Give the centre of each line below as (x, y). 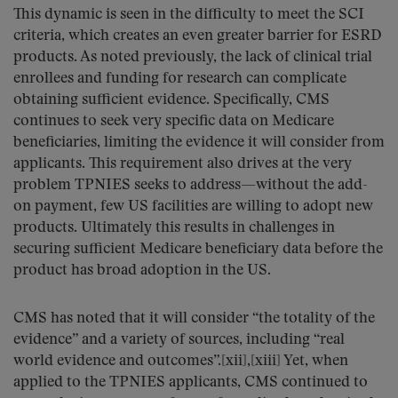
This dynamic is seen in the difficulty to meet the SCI (189, 15)
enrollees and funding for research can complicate (180, 79)
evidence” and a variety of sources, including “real (179, 340)
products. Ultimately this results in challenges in (174, 228)
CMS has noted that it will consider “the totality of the (194, 318)
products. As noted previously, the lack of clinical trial (193, 57)
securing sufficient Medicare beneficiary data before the (198, 249)
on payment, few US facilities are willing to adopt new (193, 207)
